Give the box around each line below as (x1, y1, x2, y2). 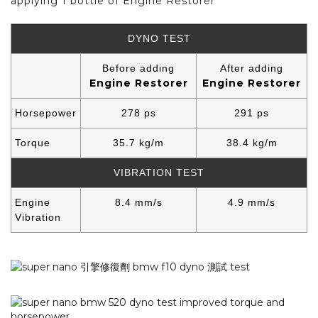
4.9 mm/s (228, 196, 275, 208)
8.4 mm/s (114, 196, 163, 208)
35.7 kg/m (113, 136, 164, 148)
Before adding (102, 62, 175, 74)
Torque (15, 136, 50, 148)
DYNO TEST (127, 32, 191, 44)
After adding (220, 62, 283, 74)
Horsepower (15, 106, 77, 119)
